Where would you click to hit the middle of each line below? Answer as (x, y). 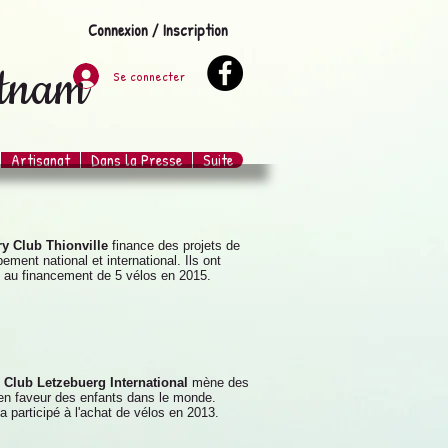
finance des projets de (176, 245)
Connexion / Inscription (158, 30)
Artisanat (40, 160)
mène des (220, 382)
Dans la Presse (136, 160)
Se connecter (149, 75)
